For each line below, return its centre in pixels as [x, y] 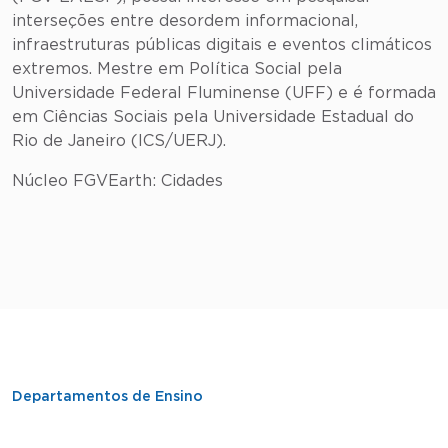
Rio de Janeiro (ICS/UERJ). [121, 141]
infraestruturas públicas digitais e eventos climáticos [222, 45]
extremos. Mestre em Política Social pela [177, 69]
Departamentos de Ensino [107, 397]
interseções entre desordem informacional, [185, 21]
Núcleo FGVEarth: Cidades [117, 181]
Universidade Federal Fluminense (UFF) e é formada [224, 93]
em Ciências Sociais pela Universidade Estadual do [213, 117]
